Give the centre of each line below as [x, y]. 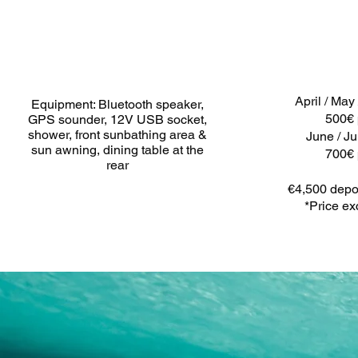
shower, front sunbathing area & [117, 135]
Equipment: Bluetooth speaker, [117, 104]
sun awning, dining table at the [117, 150]
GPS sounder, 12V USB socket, [117, 119]
